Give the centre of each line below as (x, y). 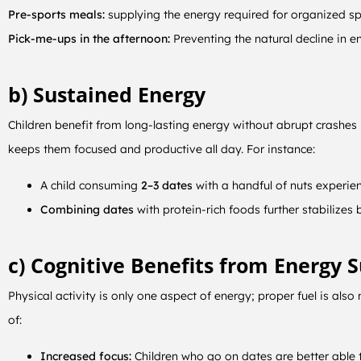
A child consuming (89, 186)
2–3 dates (165, 186)
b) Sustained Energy (107, 94)
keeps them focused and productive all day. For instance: (162, 149)
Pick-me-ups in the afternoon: (91, 39)
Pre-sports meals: (58, 15)
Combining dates (89, 210)
